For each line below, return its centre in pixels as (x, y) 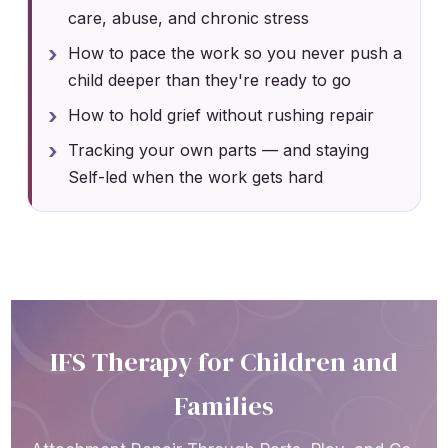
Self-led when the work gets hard (196, 176)
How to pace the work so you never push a (235, 52)
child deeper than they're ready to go (210, 79)
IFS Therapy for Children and (224, 361)
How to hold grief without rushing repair (221, 114)
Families (224, 405)
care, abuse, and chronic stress (189, 17)
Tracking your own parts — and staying (219, 149)
